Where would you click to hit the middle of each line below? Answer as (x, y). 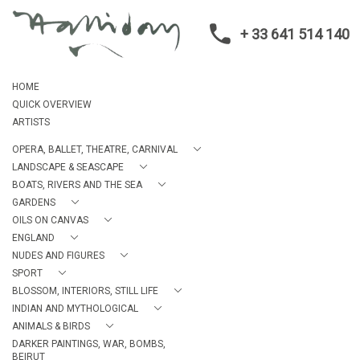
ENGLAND (33, 238)
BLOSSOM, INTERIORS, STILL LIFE (85, 291)
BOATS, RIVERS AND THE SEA (77, 185)
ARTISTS (31, 122)
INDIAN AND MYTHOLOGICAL (75, 309)
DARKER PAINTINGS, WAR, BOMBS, (89, 344)
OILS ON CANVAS (50, 220)
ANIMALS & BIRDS (51, 326)
